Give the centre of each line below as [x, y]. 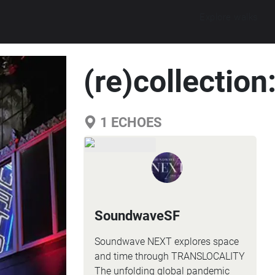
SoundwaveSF [137, 216]
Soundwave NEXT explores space [166, 242]
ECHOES [135, 122]
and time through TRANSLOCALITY [169, 256]
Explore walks [229, 17]
